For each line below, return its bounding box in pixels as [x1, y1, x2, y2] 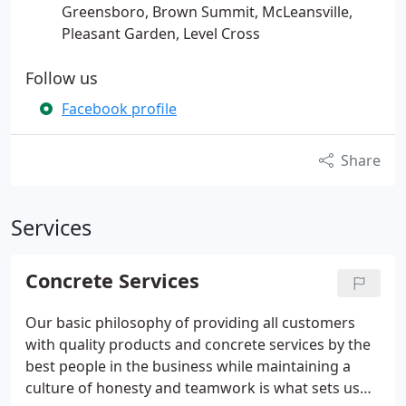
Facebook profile [62, 99, 177, 119]
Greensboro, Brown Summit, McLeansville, [62, 2, 353, 22]
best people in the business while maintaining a [25, 356, 351, 376]
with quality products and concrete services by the [25, 334, 371, 354]
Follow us [25, 67, 98, 89]
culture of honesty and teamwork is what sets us [25, 378, 360, 398]
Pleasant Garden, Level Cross [62, 24, 260, 43]
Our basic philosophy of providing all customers [25, 313, 355, 333]
